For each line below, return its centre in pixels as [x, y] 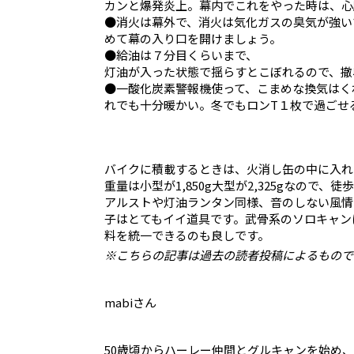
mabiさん [130, 302]
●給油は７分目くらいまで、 [181, 55]
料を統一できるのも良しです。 [187, 235]
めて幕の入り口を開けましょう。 [193, 38]
